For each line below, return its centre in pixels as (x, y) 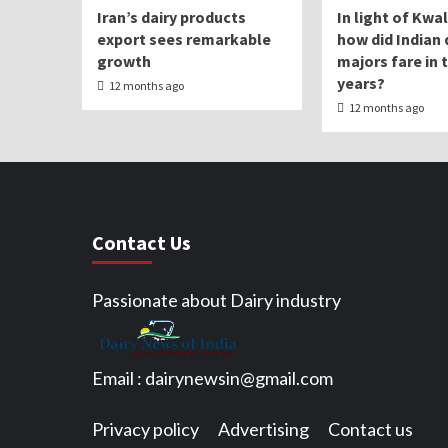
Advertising (263, 428)
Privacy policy (145, 428)
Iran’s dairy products (171, 17)
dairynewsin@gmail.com (239, 377)
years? (361, 83)
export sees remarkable (184, 39)
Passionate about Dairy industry (216, 300)
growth (124, 61)
